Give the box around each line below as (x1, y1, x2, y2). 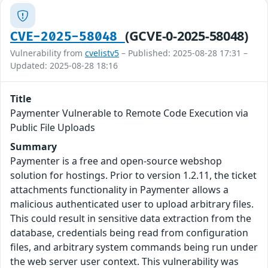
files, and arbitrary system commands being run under (10, 240, 258, 254)
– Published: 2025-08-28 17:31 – (119, 47, 248, 59)
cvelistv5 (85, 47, 119, 59)
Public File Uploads (10, 121, 95, 135)
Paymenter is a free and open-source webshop (10, 154, 222, 168)
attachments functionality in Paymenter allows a (10, 183, 229, 197)
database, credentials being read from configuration (10, 226, 248, 240)
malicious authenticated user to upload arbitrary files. (10, 197, 254, 211)
